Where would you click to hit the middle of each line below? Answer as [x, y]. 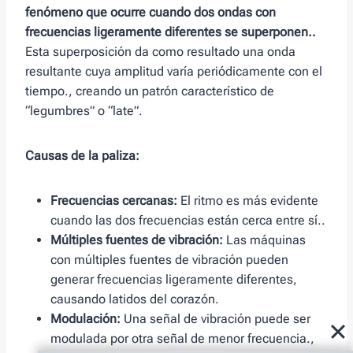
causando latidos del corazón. [135, 299]
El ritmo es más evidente [248, 201]
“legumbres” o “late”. [84, 111]
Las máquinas [264, 240]
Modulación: [85, 319]
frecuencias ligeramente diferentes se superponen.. [171, 32]
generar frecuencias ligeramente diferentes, [174, 280]
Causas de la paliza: [82, 156]
